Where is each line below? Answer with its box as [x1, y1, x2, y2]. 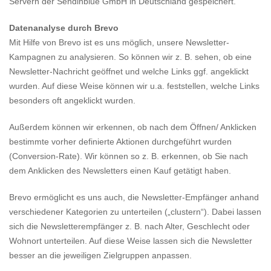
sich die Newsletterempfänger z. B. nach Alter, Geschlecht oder [9, 221, 250, 231]
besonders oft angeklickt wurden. [9, 96, 135, 105]
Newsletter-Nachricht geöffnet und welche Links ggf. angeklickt [9, 67, 249, 76]
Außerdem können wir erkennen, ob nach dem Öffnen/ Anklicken [9, 122, 256, 132]
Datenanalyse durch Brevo [9, 23, 119, 33]
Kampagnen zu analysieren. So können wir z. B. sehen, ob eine [9, 52, 252, 62]
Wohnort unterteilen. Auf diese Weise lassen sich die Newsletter [9, 236, 252, 246]
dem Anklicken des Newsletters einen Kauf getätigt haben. [9, 166, 231, 175]
